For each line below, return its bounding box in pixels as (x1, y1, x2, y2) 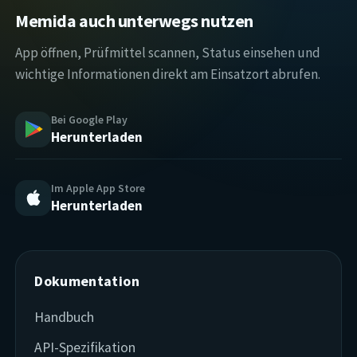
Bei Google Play (51, 112, 128, 127)
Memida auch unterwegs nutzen (15, 10, 253, 33)
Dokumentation (34, 271, 139, 290)
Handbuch (34, 308, 95, 326)
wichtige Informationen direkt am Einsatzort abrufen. (15, 65, 321, 83)
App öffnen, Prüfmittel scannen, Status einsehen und (15, 43, 321, 61)
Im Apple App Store (51, 180, 146, 195)
